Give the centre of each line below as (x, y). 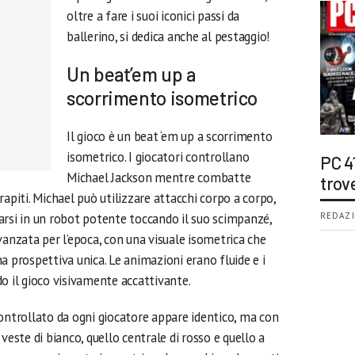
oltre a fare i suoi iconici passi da (153, 16)
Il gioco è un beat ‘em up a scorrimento (170, 136)
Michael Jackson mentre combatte (159, 177)
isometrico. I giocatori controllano (158, 157)
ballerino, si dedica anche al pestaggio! (168, 36)
